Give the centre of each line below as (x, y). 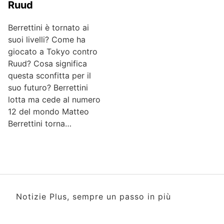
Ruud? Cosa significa (47, 64)
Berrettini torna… (40, 124)
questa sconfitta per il (49, 76)
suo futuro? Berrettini (48, 88)
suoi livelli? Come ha (47, 40)
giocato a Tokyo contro (53, 52)
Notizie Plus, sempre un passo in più (93, 197)
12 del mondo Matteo (48, 112)
